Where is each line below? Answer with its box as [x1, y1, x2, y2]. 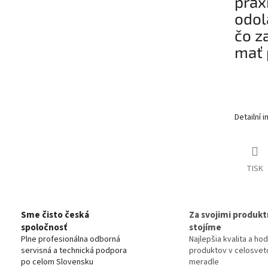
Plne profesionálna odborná [21, 233, 120, 246]
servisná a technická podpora [21, 245, 127, 257]
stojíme [189, 221, 221, 234]
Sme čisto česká [21, 208, 89, 222]
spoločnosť [21, 221, 67, 234]
